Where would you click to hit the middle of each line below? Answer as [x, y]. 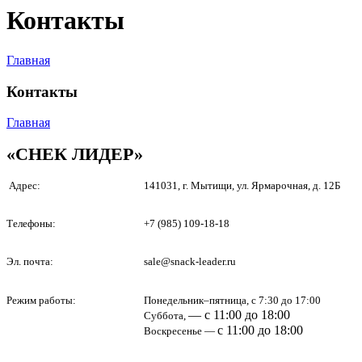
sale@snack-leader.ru [190, 262]
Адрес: [23, 186]
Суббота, [166, 316]
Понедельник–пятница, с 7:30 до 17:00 [232, 301]
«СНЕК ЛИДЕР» [75, 154]
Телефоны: [31, 224]
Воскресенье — [181, 331]
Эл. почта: [30, 262]
